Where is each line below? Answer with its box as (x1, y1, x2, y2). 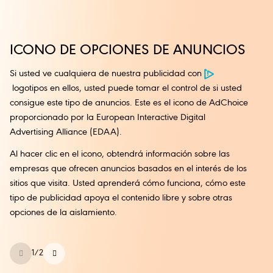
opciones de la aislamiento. (10, 208, 117, 218)
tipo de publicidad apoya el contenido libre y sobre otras (10, 193, 232, 203)
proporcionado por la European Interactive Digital (10, 112, 205, 122)
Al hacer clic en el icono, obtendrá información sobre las (10, 149, 230, 159)
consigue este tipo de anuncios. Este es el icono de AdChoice (10, 97, 248, 108)
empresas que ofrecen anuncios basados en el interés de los (10, 164, 247, 174)
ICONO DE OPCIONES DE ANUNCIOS (10, 43, 246, 58)
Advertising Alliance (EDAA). (10, 127, 122, 137)
